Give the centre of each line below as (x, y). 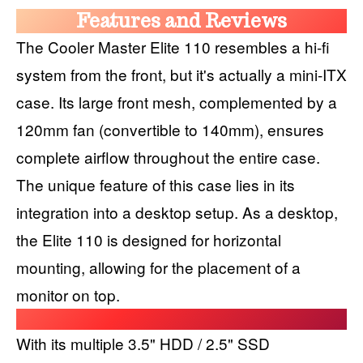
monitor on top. (68, 294)
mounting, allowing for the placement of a (158, 267)
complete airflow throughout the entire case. (168, 156)
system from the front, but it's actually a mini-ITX (181, 74)
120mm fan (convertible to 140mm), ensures (170, 129)
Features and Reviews (181, 20)
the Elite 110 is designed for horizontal (149, 239)
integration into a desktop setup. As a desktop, (177, 211)
